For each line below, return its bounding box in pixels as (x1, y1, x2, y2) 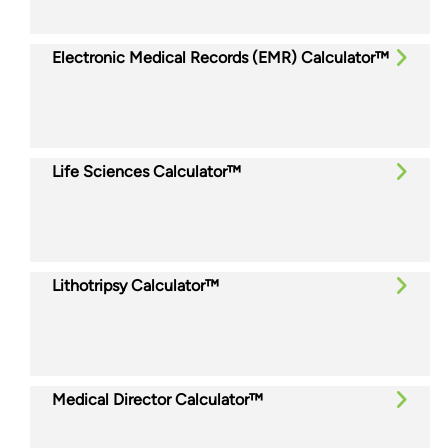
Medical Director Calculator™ (52, 389, 263, 409)
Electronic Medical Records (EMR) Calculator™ (52, 47, 389, 67)
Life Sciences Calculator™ (52, 161, 241, 181)
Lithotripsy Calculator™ (52, 275, 219, 295)
